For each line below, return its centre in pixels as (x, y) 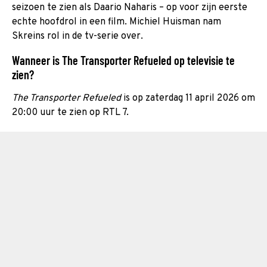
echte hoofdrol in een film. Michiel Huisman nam (117, 22)
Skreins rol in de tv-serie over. (77, 36)
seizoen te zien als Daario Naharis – (88, 7)
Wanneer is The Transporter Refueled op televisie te (123, 60)
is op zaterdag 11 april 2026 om (188, 98)
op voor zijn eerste (207, 7)
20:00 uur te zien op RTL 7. (70, 112)
